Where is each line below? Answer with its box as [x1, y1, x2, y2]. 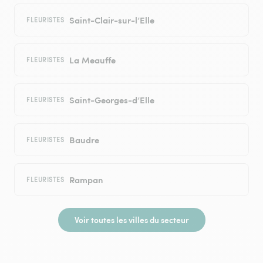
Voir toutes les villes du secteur [74, 214, 189, 226]
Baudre [69, 133, 99, 146]
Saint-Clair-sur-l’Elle [69, 14, 154, 26]
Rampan [69, 173, 103, 186]
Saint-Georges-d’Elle [69, 93, 154, 106]
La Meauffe [69, 53, 116, 66]
